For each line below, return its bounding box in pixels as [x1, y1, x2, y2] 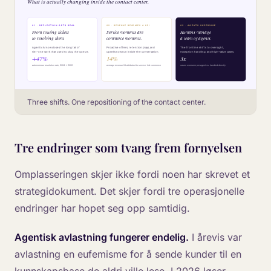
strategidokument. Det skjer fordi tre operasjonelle [15, 185, 244, 198]
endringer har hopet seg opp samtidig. [15, 202, 190, 215]
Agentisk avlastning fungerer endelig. [15, 231, 189, 244]
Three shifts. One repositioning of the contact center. [27, 97, 206, 107]
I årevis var [189, 231, 242, 244]
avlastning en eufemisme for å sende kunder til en [15, 248, 241, 261]
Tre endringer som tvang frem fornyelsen [15, 139, 242, 156]
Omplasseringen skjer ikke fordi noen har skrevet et [15, 168, 250, 181]
